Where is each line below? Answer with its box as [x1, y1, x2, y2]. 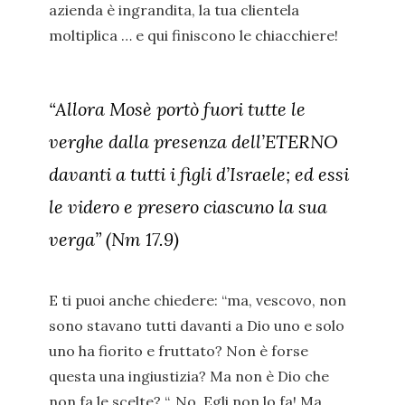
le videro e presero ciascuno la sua [49, 195, 327, 218]
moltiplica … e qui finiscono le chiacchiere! [49, 26, 338, 44]
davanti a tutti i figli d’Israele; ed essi [49, 163, 349, 185]
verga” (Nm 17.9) [49, 228, 179, 250]
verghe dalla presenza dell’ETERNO [49, 130, 338, 153]
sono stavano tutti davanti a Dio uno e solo [49, 316, 344, 334]
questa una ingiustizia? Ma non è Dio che [49, 367, 329, 385]
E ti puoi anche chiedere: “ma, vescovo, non [49, 291, 346, 309]
